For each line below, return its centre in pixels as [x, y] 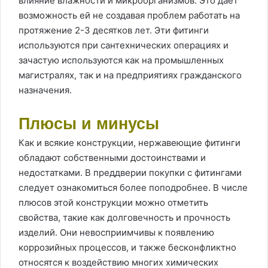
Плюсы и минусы [89, 124]
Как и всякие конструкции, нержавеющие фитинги [130, 143]
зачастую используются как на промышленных [121, 60]
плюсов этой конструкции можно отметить [113, 202]
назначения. [45, 90]
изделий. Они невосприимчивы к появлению [116, 232]
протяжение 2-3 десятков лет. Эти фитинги [114, 30]
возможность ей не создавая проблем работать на [129, 15]
